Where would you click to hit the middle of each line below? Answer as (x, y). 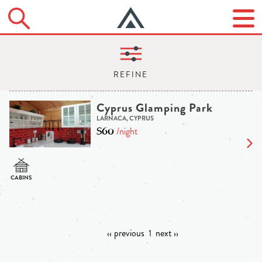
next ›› (167, 233)
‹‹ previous (125, 233)
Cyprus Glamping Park (154, 108)
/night (125, 132)
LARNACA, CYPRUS (125, 118)
